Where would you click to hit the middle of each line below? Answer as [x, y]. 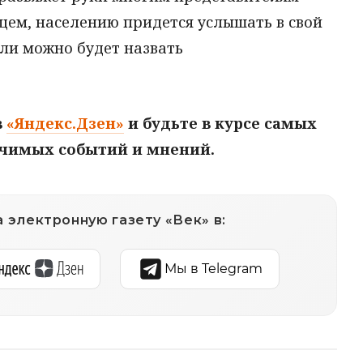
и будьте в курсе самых [220, 123]
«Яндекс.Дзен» [65, 123]
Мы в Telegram [213, 268]
